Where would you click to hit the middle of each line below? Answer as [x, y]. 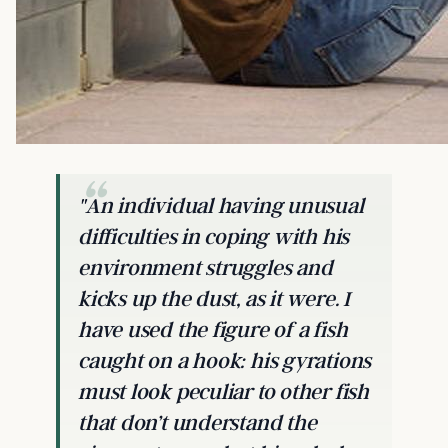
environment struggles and [205, 267]
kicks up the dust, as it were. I [214, 298]
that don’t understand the [197, 422]
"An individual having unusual [221, 205]
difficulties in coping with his [214, 236]
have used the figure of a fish [213, 329]
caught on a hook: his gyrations [225, 360]
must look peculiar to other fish [223, 391]
